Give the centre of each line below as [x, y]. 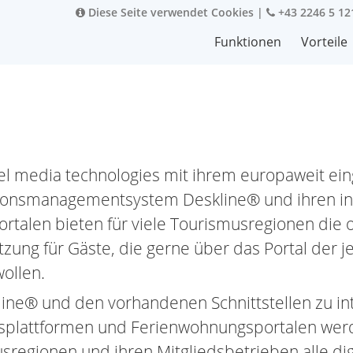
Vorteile [324, 42]
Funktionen [248, 42]
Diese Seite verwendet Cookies [169, 12]
